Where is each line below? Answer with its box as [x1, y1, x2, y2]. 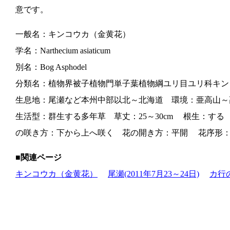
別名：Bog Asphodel [15, 62, 87, 71]
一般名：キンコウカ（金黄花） [15, 29, 130, 39]
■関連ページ [15, 152, 62, 162]
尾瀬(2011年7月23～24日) [108, 169, 199, 178]
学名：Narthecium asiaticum [15, 46, 110, 55]
